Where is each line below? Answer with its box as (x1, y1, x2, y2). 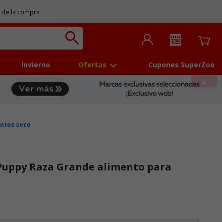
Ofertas (78, 60, 107, 70)
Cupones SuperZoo (148, 60, 215, 70)
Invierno (21, 60, 51, 70)
